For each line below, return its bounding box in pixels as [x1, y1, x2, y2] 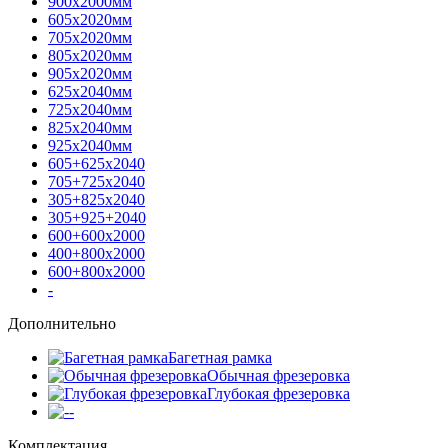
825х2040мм [48, 118, 132, 136]
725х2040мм [48, 100, 132, 118]
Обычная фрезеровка [207, 366, 350, 384]
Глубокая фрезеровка [207, 384, 350, 402]
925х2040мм [48, 136, 132, 154]
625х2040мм [48, 82, 132, 100]
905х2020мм [48, 64, 132, 82]
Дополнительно [8, 314, 116, 332]
